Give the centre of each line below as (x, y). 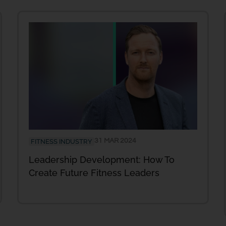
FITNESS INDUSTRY (62, 141)
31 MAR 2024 (115, 140)
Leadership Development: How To (102, 159)
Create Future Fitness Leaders (94, 173)
